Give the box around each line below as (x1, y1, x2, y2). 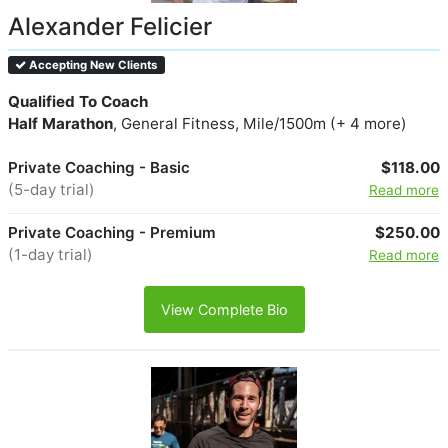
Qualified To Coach (8, 91, 148, 111)
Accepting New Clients (26, 57, 158, 72)
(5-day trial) (8, 180, 95, 200)
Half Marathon (8, 113, 113, 133)
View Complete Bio (160, 301, 288, 319)
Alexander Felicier (8, 11, 212, 41)
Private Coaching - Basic (8, 158, 190, 178)
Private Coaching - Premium (8, 223, 216, 243)
